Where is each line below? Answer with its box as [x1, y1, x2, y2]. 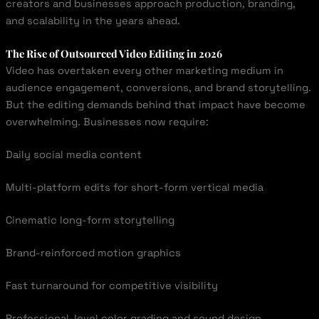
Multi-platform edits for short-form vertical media [5, 181, 263, 194]
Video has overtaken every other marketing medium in [5, 64, 283, 78]
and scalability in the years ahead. [5, 14, 180, 28]
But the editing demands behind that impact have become [5, 98, 305, 112]
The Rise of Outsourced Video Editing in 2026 [5, 46, 222, 61]
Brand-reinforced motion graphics [5, 246, 181, 259]
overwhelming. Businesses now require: [5, 115, 209, 129]
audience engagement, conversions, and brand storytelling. [5, 81, 311, 95]
